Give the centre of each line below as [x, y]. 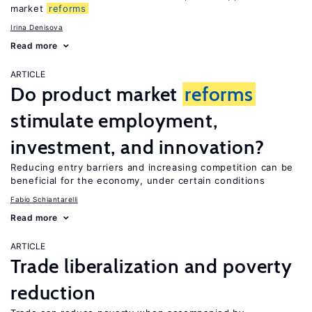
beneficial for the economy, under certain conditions [138, 180]
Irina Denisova [37, 27]
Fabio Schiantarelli [44, 199]
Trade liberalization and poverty [151, 266]
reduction [53, 292]
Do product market [97, 94]
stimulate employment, [114, 120]
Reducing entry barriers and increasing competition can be [152, 167]
